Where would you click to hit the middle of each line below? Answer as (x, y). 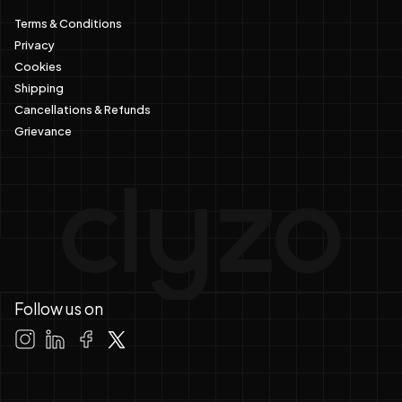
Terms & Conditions (68, 22)
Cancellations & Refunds (83, 108)
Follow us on (59, 309)
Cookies (38, 65)
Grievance (43, 130)
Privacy (35, 44)
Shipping (39, 87)
